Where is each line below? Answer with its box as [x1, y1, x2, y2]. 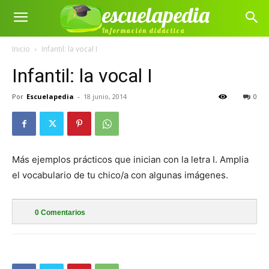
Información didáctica [101, 26, 186, 35]
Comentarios [39, 208, 85, 217]
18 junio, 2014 [83, 92, 127, 101]
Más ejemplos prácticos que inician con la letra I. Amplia [12, 154, 249, 165]
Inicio [12, 44, 30, 54]
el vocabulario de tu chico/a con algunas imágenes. [12, 169, 228, 181]
